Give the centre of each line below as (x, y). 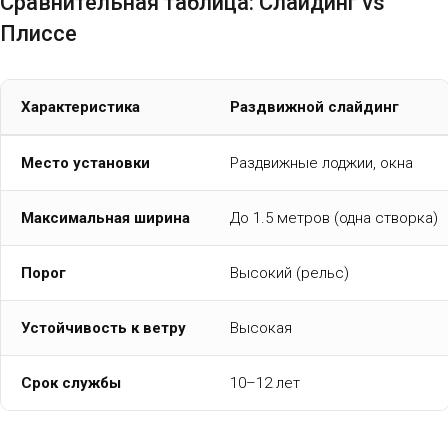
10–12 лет (265, 383)
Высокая (261, 328)
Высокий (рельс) (289, 273)
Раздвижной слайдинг (314, 107)
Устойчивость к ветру (103, 328)
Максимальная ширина (105, 218)
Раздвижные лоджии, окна (321, 163)
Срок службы (71, 383)
